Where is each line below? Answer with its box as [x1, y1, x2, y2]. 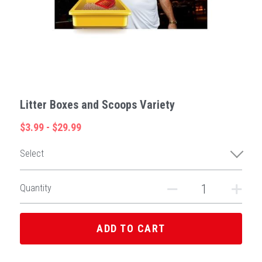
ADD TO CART [96, 222, 166, 235]
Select [20, 148, 44, 159]
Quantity [20, 182, 51, 194]
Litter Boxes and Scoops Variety [20, 98, 175, 112]
